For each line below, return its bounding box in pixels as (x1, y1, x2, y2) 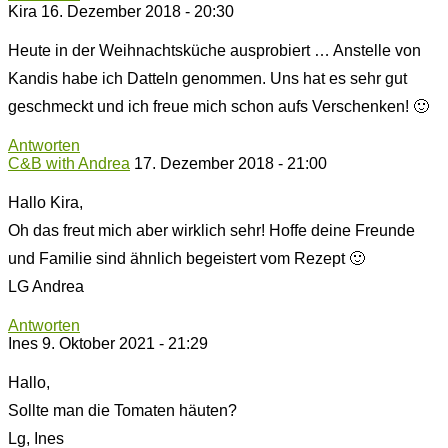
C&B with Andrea (8, 154, 130, 172)
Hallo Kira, (8, 193, 83, 211)
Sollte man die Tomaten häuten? (8, 401, 237, 419)
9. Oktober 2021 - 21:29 (42, 334, 208, 352)
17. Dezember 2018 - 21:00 (134, 154, 327, 172)
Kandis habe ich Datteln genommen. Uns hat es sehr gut (8, 69, 407, 87)
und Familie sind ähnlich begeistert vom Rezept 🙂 (8, 249, 365, 267)
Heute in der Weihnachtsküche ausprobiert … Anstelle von (8, 41, 421, 59)
